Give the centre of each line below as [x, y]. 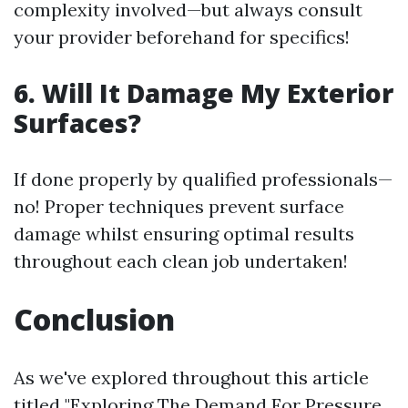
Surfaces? [77, 123]
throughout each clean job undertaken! [181, 261]
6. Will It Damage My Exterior [204, 93]
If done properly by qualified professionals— [203, 179]
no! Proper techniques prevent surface [179, 206]
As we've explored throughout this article [191, 377]
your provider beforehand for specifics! [182, 37]
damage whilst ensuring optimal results [184, 234]
